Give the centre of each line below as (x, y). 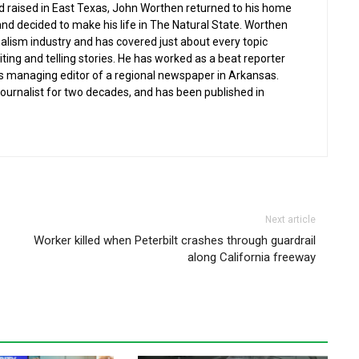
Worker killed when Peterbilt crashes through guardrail (175, 241)
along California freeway (252, 258)
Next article (291, 220)
